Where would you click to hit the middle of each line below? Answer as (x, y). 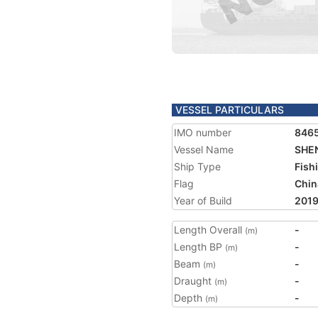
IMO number (203, 132)
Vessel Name (204, 149)
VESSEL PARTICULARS (230, 110)
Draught (194, 281)
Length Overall (209, 230)
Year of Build (203, 201)
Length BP (199, 247)
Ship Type (197, 166)
